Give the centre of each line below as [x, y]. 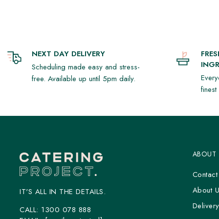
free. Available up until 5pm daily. [84, 78]
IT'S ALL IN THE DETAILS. [63, 191]
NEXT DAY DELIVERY [68, 54]
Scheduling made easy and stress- [86, 67]
